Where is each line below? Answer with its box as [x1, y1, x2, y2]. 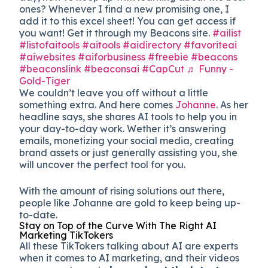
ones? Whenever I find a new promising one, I [19, 2, 230, 15]
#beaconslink [19, 62, 82, 75]
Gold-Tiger [19, 74, 71, 87]
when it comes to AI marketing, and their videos [19, 251, 240, 264]
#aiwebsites [19, 50, 76, 63]
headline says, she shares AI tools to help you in [19, 110, 237, 123]
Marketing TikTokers [19, 229, 114, 241]
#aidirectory [123, 38, 182, 51]
